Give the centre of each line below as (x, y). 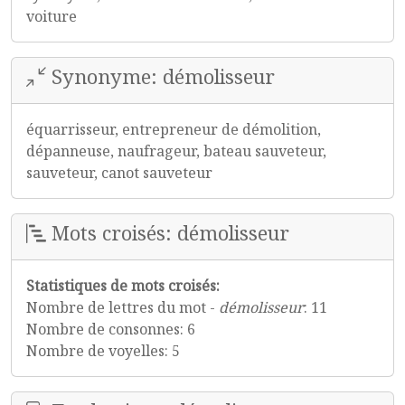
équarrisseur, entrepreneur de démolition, (174, 129)
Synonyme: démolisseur (160, 76)
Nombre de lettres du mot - (122, 307)
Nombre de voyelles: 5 (103, 351)
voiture (52, 16)
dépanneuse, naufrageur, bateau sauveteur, (176, 151)
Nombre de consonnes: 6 (111, 329)
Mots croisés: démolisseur (168, 233)
